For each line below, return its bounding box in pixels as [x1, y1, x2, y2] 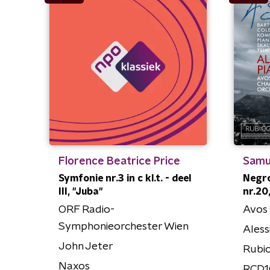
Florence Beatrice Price [58, 155, 180, 167]
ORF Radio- [58, 204, 115, 215]
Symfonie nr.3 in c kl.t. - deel [58, 173, 191, 183]
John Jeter [58, 240, 113, 252]
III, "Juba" [58, 186, 102, 196]
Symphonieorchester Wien [58, 221, 189, 232]
